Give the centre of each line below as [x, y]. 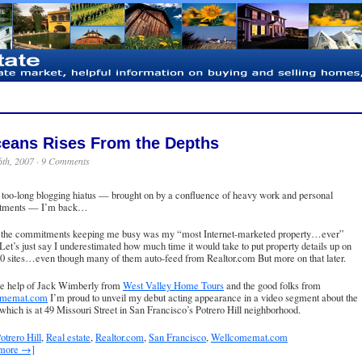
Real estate [68, 337]
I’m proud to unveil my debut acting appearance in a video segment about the [203, 298]
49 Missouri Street [81, 310]
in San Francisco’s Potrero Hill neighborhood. [209, 310]
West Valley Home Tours [173, 286]
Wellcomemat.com [249, 337]
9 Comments [65, 160]
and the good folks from [272, 286]
